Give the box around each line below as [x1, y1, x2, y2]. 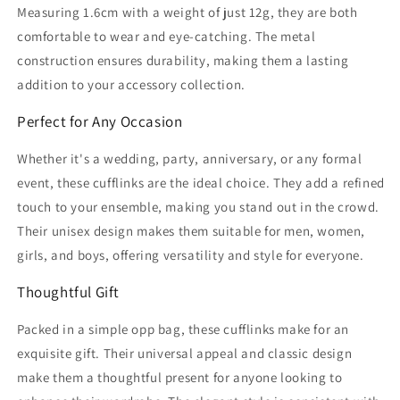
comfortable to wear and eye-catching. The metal [17, 27, 316, 45]
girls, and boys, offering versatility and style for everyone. [17, 246, 364, 263]
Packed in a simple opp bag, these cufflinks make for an [17, 320, 350, 337]
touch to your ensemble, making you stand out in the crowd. [17, 197, 379, 215]
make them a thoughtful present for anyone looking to [17, 368, 343, 386]
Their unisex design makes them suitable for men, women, [17, 221, 366, 239]
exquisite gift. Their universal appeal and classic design [17, 344, 353, 362]
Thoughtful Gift [17, 281, 120, 302]
